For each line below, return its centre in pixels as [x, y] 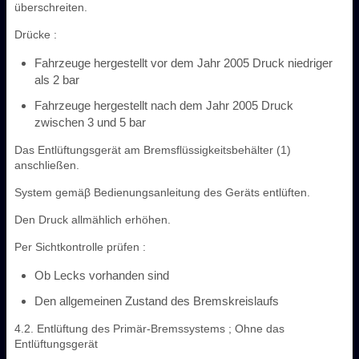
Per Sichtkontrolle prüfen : [80, 246]
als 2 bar [57, 79]
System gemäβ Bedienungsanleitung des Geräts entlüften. [162, 192]
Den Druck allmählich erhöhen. [93, 219]
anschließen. [47, 165]
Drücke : [36, 34]
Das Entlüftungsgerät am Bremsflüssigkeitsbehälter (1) [153, 149]
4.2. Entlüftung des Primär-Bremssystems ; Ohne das [149, 328]
